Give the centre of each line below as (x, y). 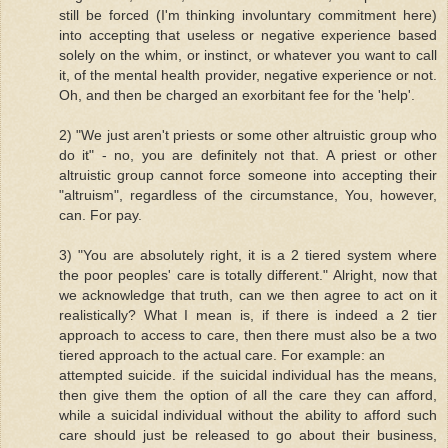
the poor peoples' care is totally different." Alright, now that (248, 275)
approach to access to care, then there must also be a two (248, 335)
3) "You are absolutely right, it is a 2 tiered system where (248, 255)
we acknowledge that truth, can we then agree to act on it (248, 295)
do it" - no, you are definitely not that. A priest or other (248, 155)
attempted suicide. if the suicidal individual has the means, (248, 375)
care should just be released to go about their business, (248, 435)
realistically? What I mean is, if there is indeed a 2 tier (248, 315)
